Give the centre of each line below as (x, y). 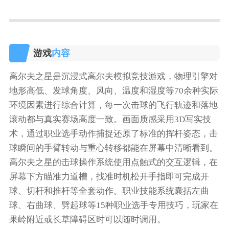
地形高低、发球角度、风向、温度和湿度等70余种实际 (113, 187)
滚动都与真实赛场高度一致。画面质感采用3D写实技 (110, 216)
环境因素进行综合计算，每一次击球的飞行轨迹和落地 (113, 201)
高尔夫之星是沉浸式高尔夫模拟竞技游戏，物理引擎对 (113, 173)
